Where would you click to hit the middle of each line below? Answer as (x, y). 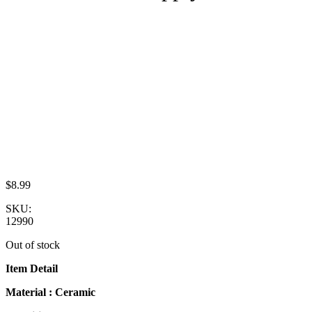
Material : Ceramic (50, 292)
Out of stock (33, 244)
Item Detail (32, 268)
